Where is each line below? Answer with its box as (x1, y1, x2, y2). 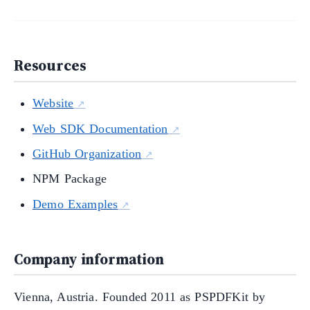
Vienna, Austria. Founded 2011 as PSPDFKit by (14, 290, 266, 304)
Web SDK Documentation (33, 121, 168, 136)
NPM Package (33, 172, 107, 186)
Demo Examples (33, 197, 118, 211)
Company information (14, 248, 164, 269)
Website (33, 96, 74, 111)
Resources (14, 55, 86, 76)
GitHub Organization (33, 147, 142, 161)
